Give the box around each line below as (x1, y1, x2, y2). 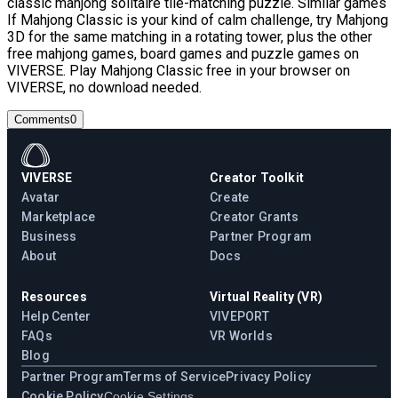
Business (21, 229, 77, 244)
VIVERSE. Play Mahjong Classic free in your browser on (7, 62, 350, 80)
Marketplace (21, 210, 96, 225)
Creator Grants (210, 210, 298, 225)
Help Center (21, 309, 92, 324)
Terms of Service (123, 370, 227, 385)
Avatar (21, 190, 60, 205)
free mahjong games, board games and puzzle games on (7, 45, 359, 63)
